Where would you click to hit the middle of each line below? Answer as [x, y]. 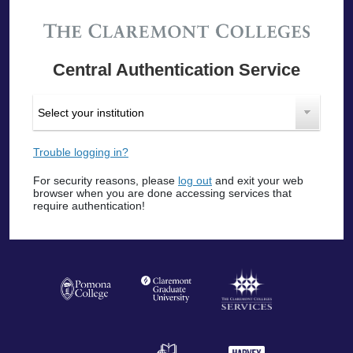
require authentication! [89, 206]
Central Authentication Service [176, 70]
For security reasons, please [106, 180]
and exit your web [258, 180]
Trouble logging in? [81, 152]
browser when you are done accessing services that [162, 193]
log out [195, 180]
